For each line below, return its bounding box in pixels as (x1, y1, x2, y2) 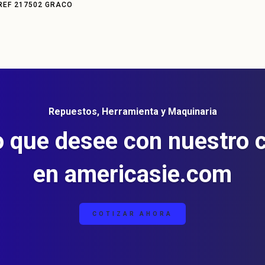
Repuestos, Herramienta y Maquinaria (48, 105, 217, 117)
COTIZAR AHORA (92, 210, 173, 217)
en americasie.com (33, 160, 232, 188)
